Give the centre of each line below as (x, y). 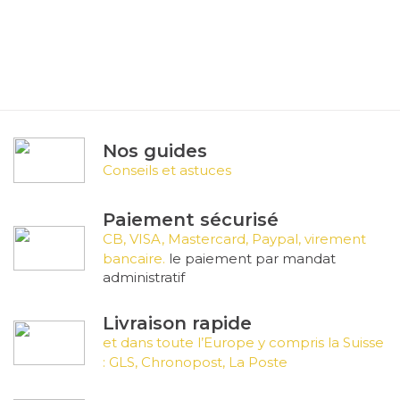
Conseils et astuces (167, 170)
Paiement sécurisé (191, 220)
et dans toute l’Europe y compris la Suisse (243, 342)
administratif (144, 277)
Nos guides (155, 150)
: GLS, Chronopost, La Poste (195, 362)
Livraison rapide (177, 323)
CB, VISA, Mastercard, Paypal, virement (234, 239)
